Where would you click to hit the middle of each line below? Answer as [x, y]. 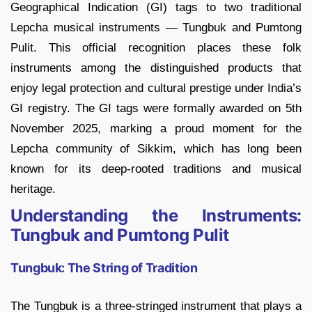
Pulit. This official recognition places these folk [156, 48]
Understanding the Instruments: [156, 216]
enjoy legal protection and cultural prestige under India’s [156, 88]
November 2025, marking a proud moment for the [156, 129]
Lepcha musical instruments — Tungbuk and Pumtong [156, 28]
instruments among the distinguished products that [156, 68]
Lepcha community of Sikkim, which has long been [156, 149]
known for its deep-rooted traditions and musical [156, 169]
